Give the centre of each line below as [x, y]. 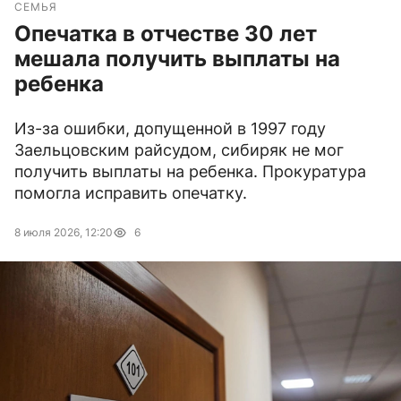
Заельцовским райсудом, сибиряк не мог [179, 150]
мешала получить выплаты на [177, 59]
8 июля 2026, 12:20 [64, 233]
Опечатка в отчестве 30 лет [166, 34]
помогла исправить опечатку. [131, 193]
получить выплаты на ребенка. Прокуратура [190, 172]
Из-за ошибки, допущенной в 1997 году [170, 129]
